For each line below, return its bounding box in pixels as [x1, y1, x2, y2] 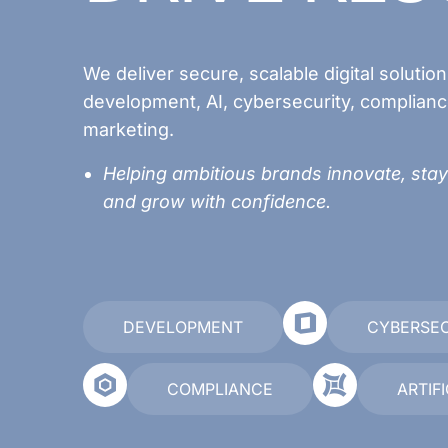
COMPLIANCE [167, 378, 273, 399]
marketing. [83, 118, 174, 140]
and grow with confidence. [102, 190, 331, 212]
